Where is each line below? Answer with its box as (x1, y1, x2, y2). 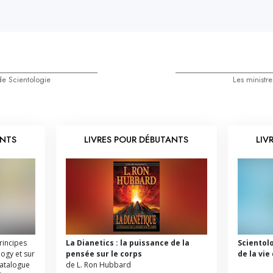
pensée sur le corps (65, 248, 142, 259)
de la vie (237, 248, 270, 259)
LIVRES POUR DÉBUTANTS (84, 133, 189, 146)
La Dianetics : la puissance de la (65, 237, 190, 248)
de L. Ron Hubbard (65, 259, 131, 270)
